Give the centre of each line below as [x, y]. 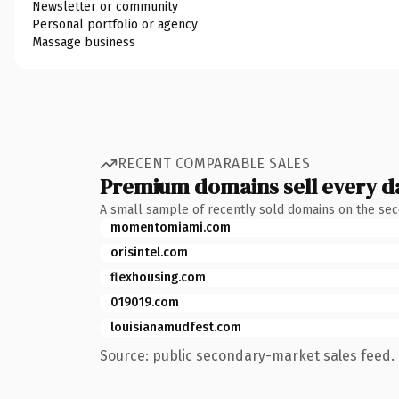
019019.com [145, 302]
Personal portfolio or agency [115, 24]
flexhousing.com [158, 277]
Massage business [84, 42]
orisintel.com [149, 252]
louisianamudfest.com [176, 327]
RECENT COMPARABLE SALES [214, 163]
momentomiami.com [171, 227]
